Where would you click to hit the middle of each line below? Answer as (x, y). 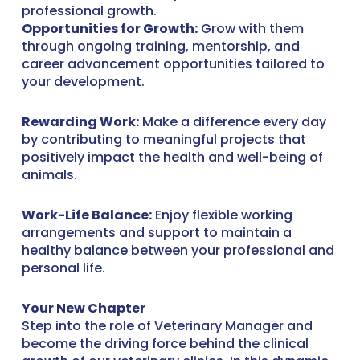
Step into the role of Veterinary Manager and (167, 326)
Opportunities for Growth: (109, 29)
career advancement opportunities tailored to (173, 64)
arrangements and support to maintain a (156, 233)
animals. (49, 175)
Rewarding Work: (80, 122)
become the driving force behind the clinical (165, 344)
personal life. (63, 268)
